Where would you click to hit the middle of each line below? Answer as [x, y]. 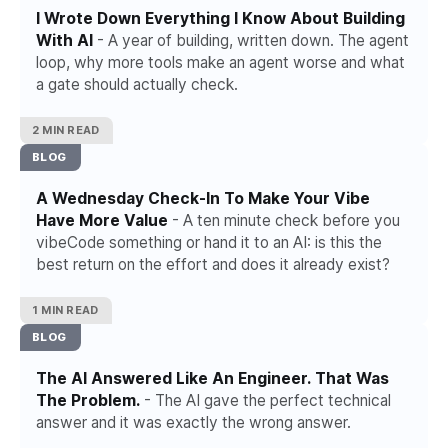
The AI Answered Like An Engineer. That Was [212, 378]
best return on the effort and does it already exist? [213, 264]
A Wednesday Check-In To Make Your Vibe [203, 198]
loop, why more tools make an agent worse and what [220, 62]
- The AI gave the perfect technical [265, 400]
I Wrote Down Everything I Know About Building [220, 18]
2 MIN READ [66, 130]
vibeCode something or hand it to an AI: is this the [209, 242]
